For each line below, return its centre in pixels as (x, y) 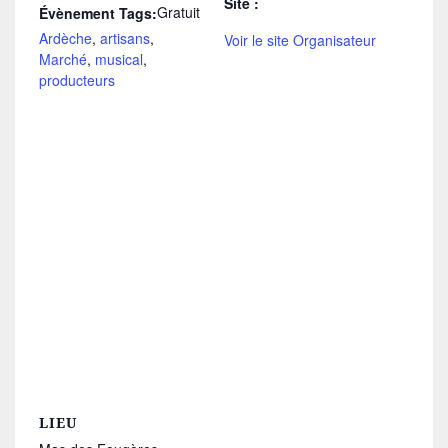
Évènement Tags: (98, 13)
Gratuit (178, 12)
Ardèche (65, 38)
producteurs (77, 80)
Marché (63, 59)
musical (119, 59)
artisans (125, 38)
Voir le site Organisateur (300, 40)
